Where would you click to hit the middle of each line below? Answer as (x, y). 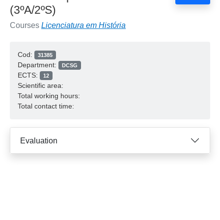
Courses (26, 25)
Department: (38, 65)
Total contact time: (46, 106)
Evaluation (39, 140)
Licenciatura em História (83, 25)
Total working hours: (49, 96)
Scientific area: (41, 85)
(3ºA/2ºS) (33, 10)
